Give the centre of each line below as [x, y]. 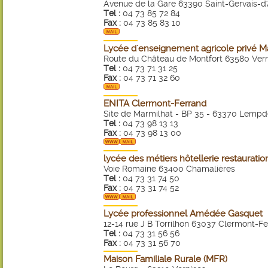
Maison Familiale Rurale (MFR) [165, 259]
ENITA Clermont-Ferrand [155, 103]
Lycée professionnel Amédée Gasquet [183, 214]
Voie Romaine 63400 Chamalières [169, 169]
